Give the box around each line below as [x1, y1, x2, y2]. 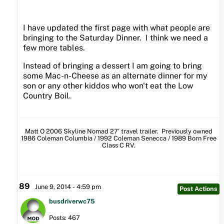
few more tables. [22, 43, 87, 53]
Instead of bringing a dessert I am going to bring [22, 61, 202, 71]
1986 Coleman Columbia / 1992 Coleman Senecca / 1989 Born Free [20, 134, 216, 142]
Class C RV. [101, 141, 135, 149]
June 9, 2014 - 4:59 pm [34, 183, 101, 191]
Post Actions [179, 185, 217, 193]
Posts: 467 [48, 214, 80, 222]
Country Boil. [22, 91, 73, 101]
